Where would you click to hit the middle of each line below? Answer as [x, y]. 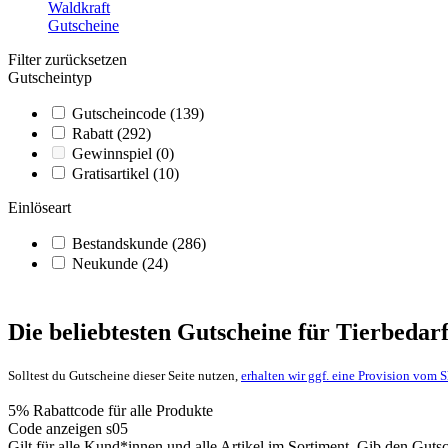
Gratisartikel [112, 173]
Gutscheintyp [50, 77]
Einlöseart [39, 207]
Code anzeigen [57, 428]
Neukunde [107, 263]
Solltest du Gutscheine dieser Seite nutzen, [124, 375]
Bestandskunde [122, 243]
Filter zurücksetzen [67, 59]
